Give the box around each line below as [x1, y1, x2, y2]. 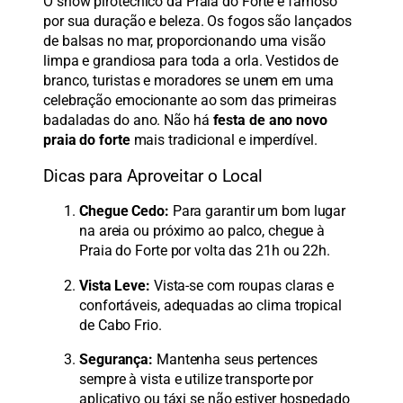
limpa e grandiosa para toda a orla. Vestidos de [43, 52, 339, 70]
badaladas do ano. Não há [43, 112, 213, 130]
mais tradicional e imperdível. [130, 131, 318, 149]
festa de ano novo [212, 112, 327, 130]
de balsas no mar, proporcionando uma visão [43, 32, 326, 50]
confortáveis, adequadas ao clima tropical [79, 296, 342, 314]
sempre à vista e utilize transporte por [79, 370, 314, 388]
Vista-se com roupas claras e [149, 276, 335, 294]
